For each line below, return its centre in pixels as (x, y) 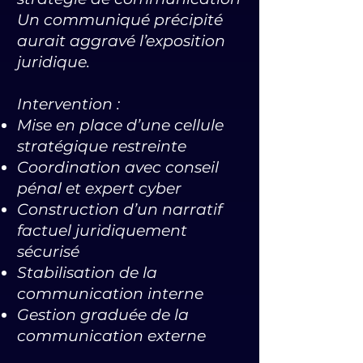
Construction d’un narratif (120, 209)
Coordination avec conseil (118, 167)
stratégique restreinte (102, 146)
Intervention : (68, 104)
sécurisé (48, 252)
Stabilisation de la (87, 273)
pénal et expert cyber (99, 188)
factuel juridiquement (102, 231)
